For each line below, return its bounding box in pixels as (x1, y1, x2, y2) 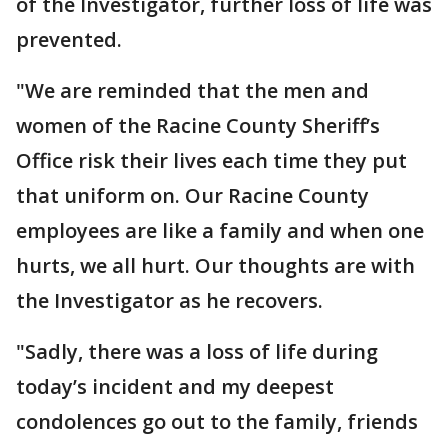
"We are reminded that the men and (16, 76, 369, 104)
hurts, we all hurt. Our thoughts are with (16, 251, 415, 279)
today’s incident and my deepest (16, 372, 334, 400)
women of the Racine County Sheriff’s (16, 111, 380, 139)
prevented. (16, 25, 122, 53)
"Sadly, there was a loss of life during (16, 337, 378, 365)
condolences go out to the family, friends (16, 407, 418, 435)
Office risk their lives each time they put (16, 146, 407, 174)
